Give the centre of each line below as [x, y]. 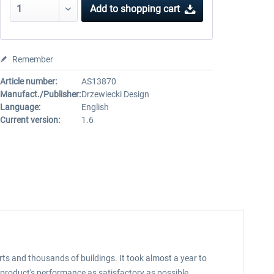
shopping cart [150, 9]
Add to [104, 9]
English [95, 107]
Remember [32, 59]
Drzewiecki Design [115, 94]
